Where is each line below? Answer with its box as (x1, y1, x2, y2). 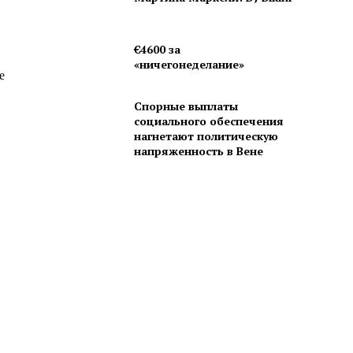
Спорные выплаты (133, 98, 238, 113)
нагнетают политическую (133, 128, 278, 143)
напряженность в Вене (133, 143, 263, 158)
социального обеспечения (133, 113, 284, 128)
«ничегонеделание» (133, 57, 244, 72)
